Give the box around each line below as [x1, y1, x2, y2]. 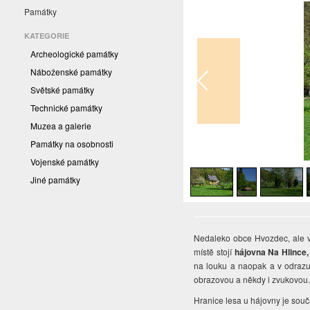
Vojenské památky [30, 156, 99, 168]
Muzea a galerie [30, 120, 91, 132]
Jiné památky [30, 174, 80, 186]
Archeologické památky [30, 48, 118, 60]
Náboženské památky [30, 66, 112, 78]
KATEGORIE [24, 30, 69, 42]
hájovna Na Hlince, [234, 246, 309, 259]
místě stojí [194, 246, 235, 258]
